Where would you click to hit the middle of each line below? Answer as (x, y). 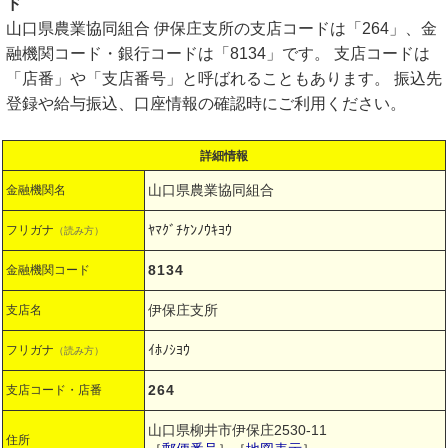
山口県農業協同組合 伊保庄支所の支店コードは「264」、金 (221, 28)
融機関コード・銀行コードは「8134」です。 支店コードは (218, 53)
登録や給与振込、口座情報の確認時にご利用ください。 (206, 103)
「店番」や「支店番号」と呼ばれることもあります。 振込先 (224, 78)
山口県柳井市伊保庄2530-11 (237, 430)
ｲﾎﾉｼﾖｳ (169, 350)
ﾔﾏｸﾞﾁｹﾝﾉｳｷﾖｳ (190, 230)
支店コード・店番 (54, 390)
